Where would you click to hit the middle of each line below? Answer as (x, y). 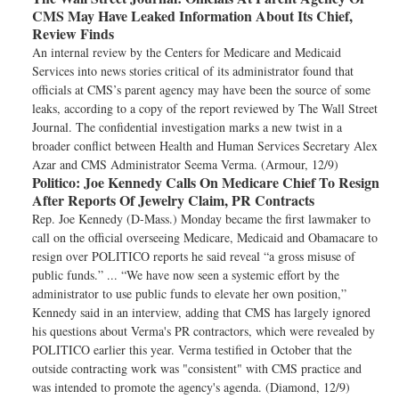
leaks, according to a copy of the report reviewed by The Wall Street (205, 108)
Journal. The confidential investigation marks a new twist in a (187, 127)
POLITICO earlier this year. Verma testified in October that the (192, 350)
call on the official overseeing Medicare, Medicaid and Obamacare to (205, 237)
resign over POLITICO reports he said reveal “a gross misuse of (194, 256)
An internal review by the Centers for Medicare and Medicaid (187, 52)
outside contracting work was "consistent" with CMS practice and (197, 368)
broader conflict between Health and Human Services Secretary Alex (205, 146)
